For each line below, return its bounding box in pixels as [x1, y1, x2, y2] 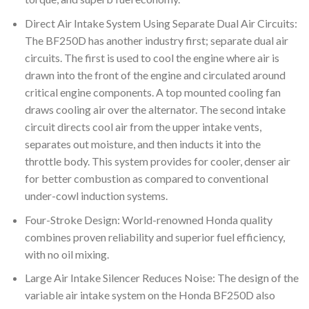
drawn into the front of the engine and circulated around [24, 68, 286, 81]
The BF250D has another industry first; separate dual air [24, 33, 288, 47]
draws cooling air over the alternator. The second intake [24, 102, 286, 116]
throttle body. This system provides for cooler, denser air [24, 154, 290, 168]
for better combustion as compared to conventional [24, 171, 268, 185]
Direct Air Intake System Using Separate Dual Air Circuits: [24, 16, 297, 30]
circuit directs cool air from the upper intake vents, [24, 119, 261, 133]
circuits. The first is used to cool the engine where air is [24, 50, 279, 64]
